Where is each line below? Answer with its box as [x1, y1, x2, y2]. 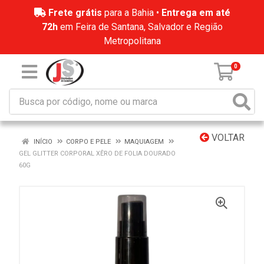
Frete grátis [48, 7, 102, 18]
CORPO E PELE [66, 138, 111, 146]
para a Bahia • [101, 7, 161, 18]
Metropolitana [103, 35, 161, 47]
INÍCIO [32, 138, 52, 146]
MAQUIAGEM [124, 138, 164, 146]
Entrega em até [161, 7, 230, 18]
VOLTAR [209, 132, 245, 143]
